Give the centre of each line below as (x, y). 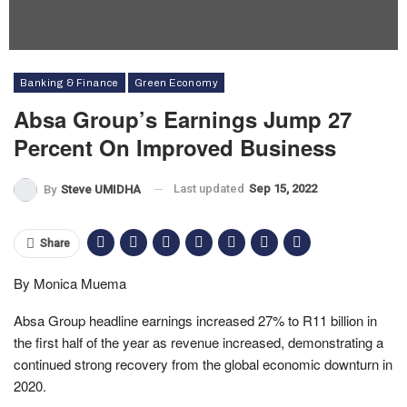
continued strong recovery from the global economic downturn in (203, 363)
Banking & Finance (69, 83)
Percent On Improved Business (175, 147)
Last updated (210, 189)
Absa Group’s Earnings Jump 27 (183, 119)
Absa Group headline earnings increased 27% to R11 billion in (195, 320)
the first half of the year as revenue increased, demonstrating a (199, 342)
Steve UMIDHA (101, 189)
